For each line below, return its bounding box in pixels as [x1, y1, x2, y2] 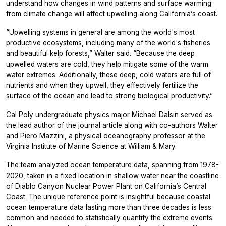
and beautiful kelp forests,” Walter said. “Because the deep [6, 49, 195, 58]
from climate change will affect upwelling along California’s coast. [6, 9, 217, 18]
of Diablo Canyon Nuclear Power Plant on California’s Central [6, 182, 206, 190]
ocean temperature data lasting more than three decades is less [6, 203, 211, 211]
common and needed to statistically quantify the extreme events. [6, 213, 214, 222]
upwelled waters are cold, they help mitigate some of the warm [6, 60, 208, 68]
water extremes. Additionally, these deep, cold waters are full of [6, 70, 211, 79]
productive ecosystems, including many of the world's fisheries [6, 38, 210, 47]
